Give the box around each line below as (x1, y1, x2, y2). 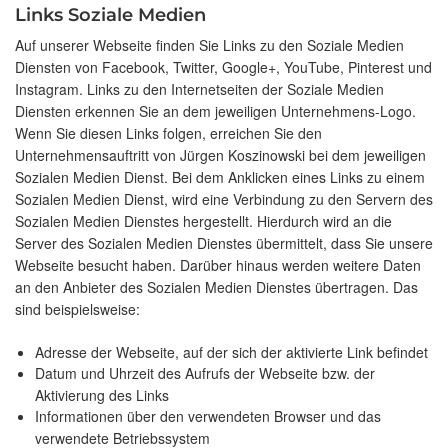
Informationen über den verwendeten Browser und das (35, 406, 381, 427)
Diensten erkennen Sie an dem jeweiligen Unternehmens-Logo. (15, 101, 416, 122)
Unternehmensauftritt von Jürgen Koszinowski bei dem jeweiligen (15, 145, 426, 166)
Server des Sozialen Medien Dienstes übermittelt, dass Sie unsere (15, 233, 433, 254)
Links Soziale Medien (15, 4, 206, 27)
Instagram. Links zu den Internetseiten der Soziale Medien (15, 79, 384, 100)
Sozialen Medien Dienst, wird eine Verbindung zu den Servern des (15, 189, 433, 210)
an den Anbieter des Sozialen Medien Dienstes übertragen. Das (15, 277, 418, 298)
